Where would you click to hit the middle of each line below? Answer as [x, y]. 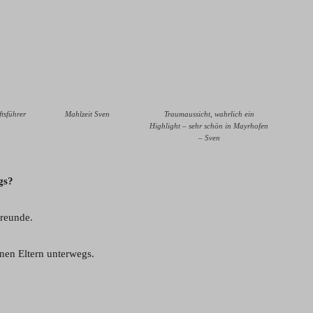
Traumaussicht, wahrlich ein [209, 114]
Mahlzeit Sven [87, 114]
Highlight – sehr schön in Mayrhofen [209, 125]
